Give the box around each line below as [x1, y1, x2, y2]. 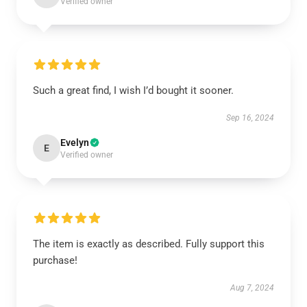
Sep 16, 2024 [226, 113, 274, 123]
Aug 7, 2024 [230, 283, 274, 293]
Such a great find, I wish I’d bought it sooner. [33, 84, 234, 97]
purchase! [33, 254, 77, 267]
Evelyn [60, 137, 89, 148]
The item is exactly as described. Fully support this [33, 238, 265, 250]
